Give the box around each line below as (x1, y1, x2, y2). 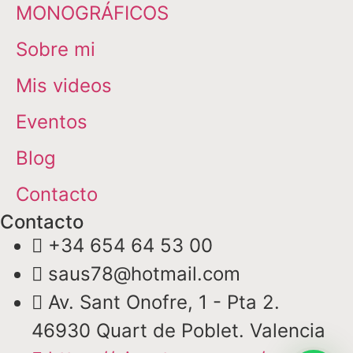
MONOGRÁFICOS (16, 2, 169, 25)
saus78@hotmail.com (48, 262, 240, 286)
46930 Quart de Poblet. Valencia (32, 319, 325, 343)
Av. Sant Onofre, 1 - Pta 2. (48, 291, 280, 314)
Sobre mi (16, 38, 95, 61)
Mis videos (16, 74, 112, 98)
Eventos (16, 110, 87, 134)
